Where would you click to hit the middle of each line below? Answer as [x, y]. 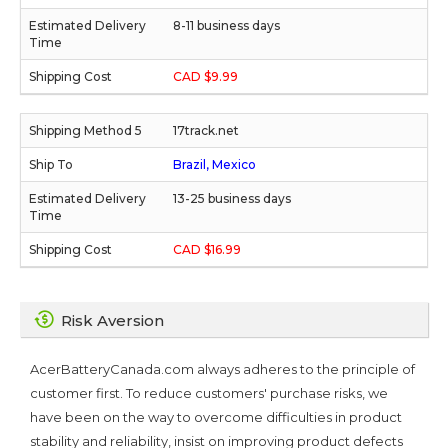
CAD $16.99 [207, 249]
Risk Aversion [112, 320]
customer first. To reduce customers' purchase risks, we [209, 392]
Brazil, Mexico [214, 164]
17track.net [206, 130]
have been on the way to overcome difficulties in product [216, 416]
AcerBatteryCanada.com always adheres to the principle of [222, 368]
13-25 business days [232, 198]
